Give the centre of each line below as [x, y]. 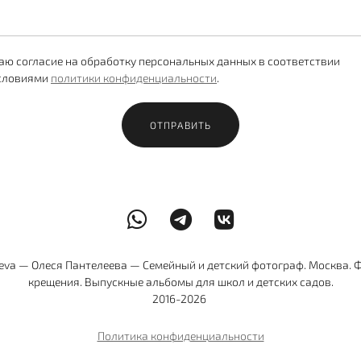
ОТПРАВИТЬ [180, 125]
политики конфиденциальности [134, 78]
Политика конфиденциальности [180, 336]
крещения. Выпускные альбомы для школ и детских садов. [180, 282]
